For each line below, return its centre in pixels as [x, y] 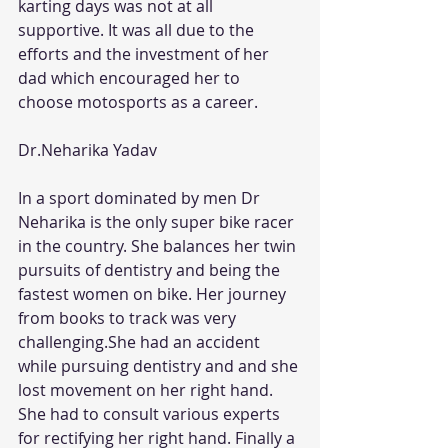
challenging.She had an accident [141, 342]
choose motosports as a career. [138, 102]
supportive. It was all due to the [138, 30]
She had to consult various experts [151, 414]
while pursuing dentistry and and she [160, 366]
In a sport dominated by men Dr [141, 198]
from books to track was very [129, 318]
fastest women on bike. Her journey [154, 294]
